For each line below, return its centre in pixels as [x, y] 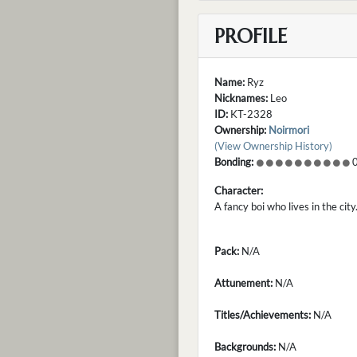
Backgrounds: [245, 346]
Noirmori [289, 129]
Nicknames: [241, 98]
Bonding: [234, 161]
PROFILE [251, 35]
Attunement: [243, 282]
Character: [239, 190]
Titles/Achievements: [263, 314]
